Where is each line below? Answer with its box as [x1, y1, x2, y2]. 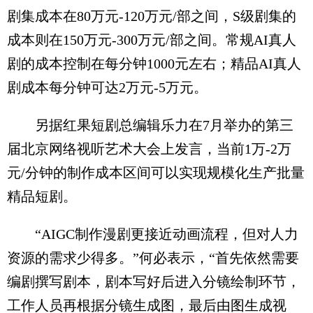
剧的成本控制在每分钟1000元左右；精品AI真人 [7, 55, 301, 71]
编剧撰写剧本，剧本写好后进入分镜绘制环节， [7, 273, 300, 289]
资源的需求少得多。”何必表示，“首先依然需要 [7, 249, 299, 265]
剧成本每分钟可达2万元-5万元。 [7, 79, 208, 95]
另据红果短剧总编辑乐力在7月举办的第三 [7, 117, 293, 133]
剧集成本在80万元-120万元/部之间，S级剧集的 [7, 8, 296, 24]
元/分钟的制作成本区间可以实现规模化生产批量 [7, 164, 305, 180]
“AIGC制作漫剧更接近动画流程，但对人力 [7, 226, 298, 242]
